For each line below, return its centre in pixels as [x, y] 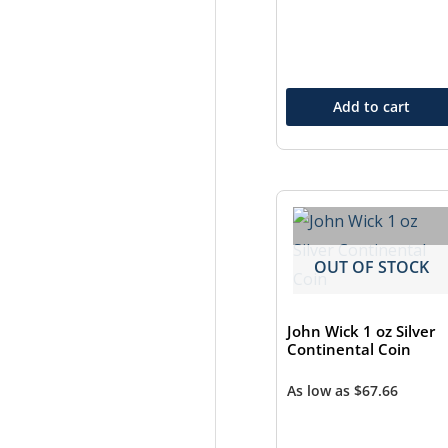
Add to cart [371, 106]
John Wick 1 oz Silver [360, 331]
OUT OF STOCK [371, 267]
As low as [320, 391]
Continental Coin [348, 349]
